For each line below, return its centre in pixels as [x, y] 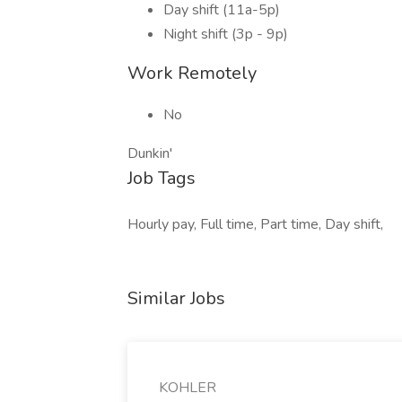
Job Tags [162, 178]
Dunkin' [150, 153]
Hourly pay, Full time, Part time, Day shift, [255, 224]
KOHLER [188, 388]
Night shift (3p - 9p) [226, 34]
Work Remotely [192, 73]
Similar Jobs [176, 298]
